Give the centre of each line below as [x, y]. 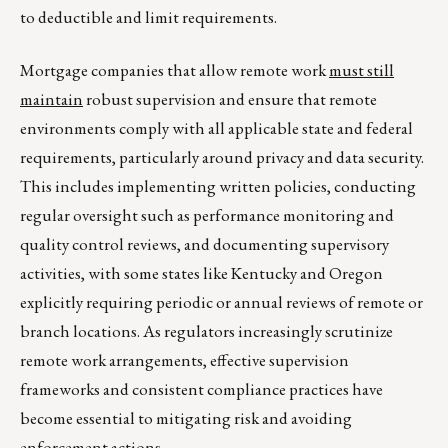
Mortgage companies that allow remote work [174, 70]
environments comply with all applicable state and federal [216, 128]
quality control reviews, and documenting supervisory [204, 244]
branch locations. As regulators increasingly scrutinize [206, 331]
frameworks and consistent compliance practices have [201, 389]
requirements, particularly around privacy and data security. [222, 157]
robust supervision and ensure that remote [230, 99]
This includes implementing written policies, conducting [218, 186]
